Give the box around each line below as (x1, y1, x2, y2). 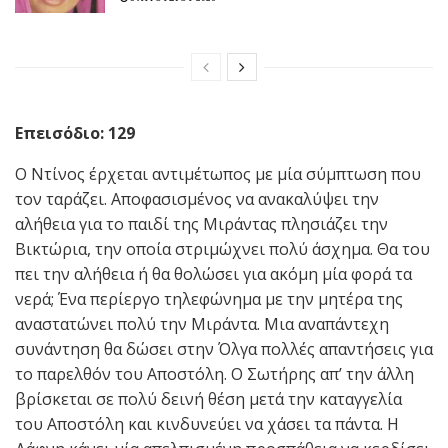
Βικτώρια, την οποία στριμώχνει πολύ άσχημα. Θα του (15, 238, 430, 261)
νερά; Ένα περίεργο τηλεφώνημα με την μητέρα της (15, 288, 403, 311)
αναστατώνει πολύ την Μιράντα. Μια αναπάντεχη (15, 313, 389, 336)
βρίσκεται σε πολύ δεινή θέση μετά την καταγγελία (15, 388, 402, 411)
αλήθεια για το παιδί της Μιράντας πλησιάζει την (15, 213, 388, 236)
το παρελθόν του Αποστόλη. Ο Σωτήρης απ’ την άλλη (15, 363, 414, 386)
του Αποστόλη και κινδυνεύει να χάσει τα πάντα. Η (15, 413, 399, 436)
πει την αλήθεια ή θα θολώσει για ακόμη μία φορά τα (15, 263, 412, 286)
